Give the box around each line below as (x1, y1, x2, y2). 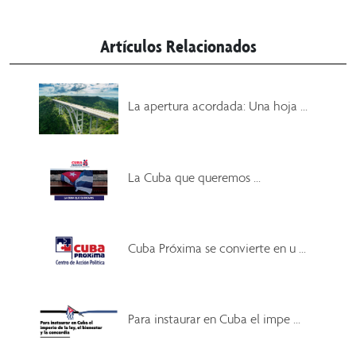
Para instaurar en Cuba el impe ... (128, 310, 301, 327)
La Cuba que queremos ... (128, 168, 261, 185)
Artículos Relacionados (99, 34, 257, 57)
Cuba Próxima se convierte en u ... (128, 240, 307, 257)
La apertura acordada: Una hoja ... (128, 97, 308, 114)
